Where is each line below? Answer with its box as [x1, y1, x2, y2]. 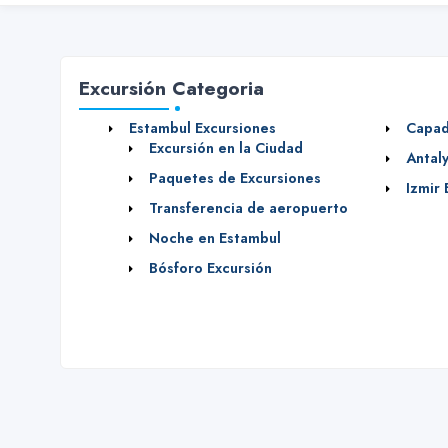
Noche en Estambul [149, 228, 281, 248]
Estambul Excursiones [129, 118, 276, 138]
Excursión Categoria [79, 74, 264, 102]
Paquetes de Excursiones [149, 168, 321, 188]
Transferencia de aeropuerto [149, 198, 348, 218]
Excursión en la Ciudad [149, 138, 303, 158]
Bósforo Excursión [149, 258, 272, 278]
